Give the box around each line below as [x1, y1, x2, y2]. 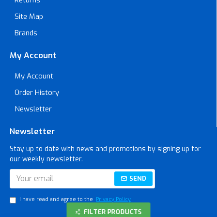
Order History [15, 87, 59, 97]
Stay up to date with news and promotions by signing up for [10, 144, 201, 154]
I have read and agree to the [19, 195, 94, 203]
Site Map [15, 11, 43, 21]
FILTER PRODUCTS [83, 208, 142, 216]
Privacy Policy [96, 195, 131, 203]
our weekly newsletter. [10, 154, 83, 164]
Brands [15, 28, 37, 38]
